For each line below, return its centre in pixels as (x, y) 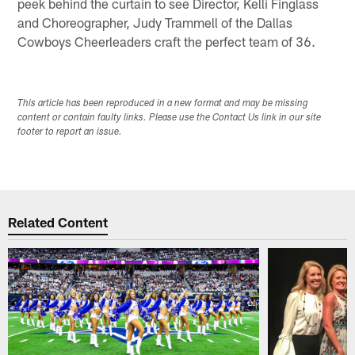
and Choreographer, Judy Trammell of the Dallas (155, 23)
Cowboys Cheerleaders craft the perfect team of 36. (167, 42)
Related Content (58, 221)
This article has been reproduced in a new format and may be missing (163, 104)
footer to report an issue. (70, 133)
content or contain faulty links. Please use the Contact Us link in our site (170, 118)
